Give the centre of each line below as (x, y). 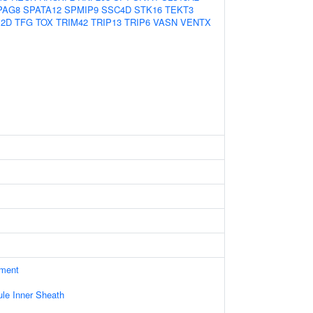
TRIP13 (106, 22)
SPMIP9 (81, 9)
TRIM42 (72, 22)
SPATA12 (42, 9)
